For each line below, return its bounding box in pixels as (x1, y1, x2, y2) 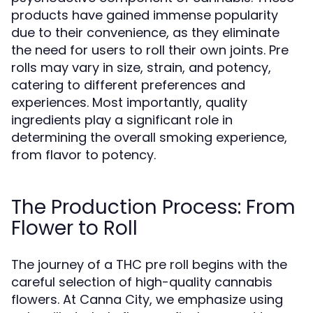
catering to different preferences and (11, 76, 245, 94)
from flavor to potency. (11, 146, 156, 163)
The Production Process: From (11, 194, 296, 221)
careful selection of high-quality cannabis (11, 273, 272, 291)
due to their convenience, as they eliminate (11, 24, 279, 41)
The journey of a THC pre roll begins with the (11, 256, 287, 273)
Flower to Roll (11, 214, 138, 242)
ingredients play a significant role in (11, 111, 233, 129)
